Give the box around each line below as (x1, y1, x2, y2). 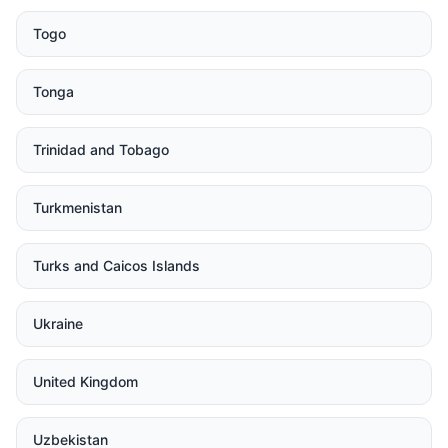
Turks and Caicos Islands (33, 257, 200, 274)
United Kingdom (33, 373, 138, 390)
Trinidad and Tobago (33, 141, 169, 158)
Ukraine (33, 315, 83, 332)
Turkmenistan (33, 199, 122, 216)
